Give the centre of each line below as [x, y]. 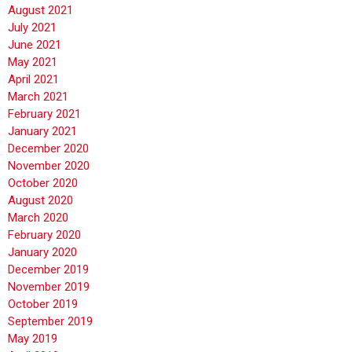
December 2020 [48, 148]
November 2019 [49, 287]
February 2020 [44, 235]
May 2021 [33, 62]
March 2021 [38, 97]
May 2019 [33, 339]
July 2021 [32, 27]
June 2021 [35, 45]
